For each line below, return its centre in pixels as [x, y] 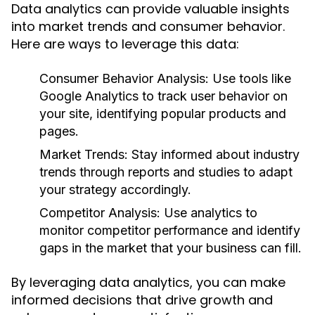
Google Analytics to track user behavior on [163, 96]
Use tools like [250, 78]
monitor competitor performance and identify [170, 230]
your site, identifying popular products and [163, 114]
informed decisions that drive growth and [142, 300]
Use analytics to [209, 213]
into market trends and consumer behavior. [148, 26]
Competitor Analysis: [100, 213]
